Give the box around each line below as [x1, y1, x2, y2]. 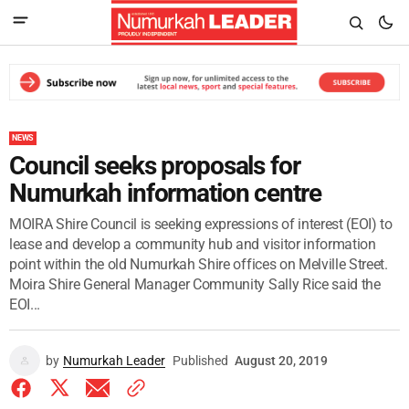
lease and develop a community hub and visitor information [9, 235, 376, 253]
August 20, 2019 [235, 352, 328, 368]
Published [173, 352, 228, 368]
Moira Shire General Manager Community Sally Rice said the [9, 275, 381, 293]
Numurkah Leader [63, 352, 165, 368]
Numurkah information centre [9, 177, 321, 208]
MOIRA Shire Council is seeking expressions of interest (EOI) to [9, 215, 393, 233]
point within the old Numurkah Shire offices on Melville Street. [9, 255, 388, 273]
